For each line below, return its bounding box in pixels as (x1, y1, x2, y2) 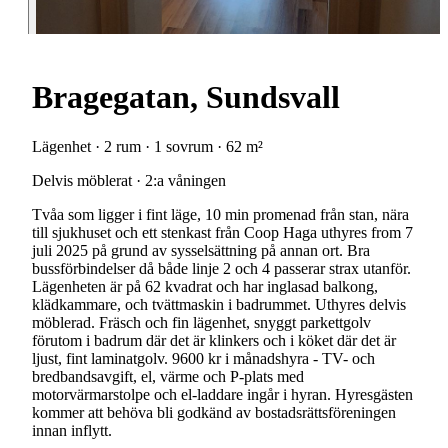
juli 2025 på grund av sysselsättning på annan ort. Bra (32, 241, 370, 259)
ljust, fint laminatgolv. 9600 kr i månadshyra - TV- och (32, 349, 375, 367)
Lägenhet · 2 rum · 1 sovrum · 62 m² (32, 137, 263, 155)
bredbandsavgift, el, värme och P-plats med (32, 367, 304, 385)
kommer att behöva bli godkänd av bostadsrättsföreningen (32, 403, 396, 421)
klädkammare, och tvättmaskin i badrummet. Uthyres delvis (32, 295, 406, 313)
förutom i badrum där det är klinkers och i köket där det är (32, 331, 396, 349)
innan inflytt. (32, 421, 112, 439)
